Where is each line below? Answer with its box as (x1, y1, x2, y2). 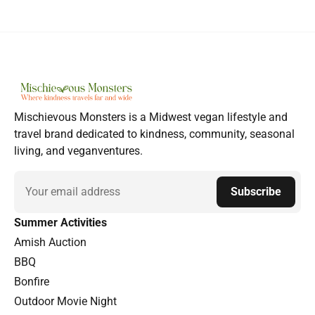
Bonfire (14, 274, 49, 288)
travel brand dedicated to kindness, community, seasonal (14, 127, 295, 141)
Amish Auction (14, 235, 86, 249)
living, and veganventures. (14, 143, 143, 157)
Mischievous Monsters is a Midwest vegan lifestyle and (14, 110, 288, 124)
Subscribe (231, 184, 281, 198)
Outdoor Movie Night (14, 294, 117, 308)
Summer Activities (14, 215, 107, 229)
